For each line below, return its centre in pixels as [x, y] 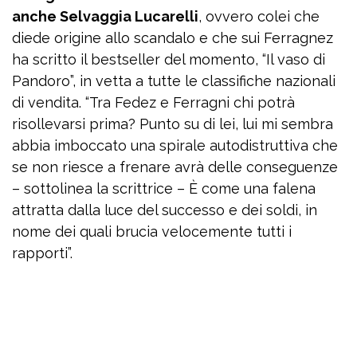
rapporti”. [42, 253]
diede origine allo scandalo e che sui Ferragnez [173, 38]
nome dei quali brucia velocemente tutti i [152, 232]
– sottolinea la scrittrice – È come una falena [164, 189]
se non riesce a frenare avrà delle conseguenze [175, 167]
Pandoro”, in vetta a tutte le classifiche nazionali [174, 81]
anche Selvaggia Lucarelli [105, 17]
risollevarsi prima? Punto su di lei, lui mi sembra [173, 124]
